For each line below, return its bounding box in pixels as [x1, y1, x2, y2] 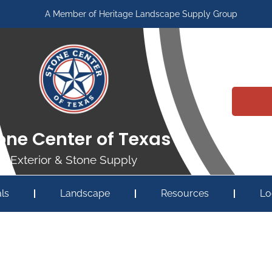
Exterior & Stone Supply [10, 153, 138, 167]
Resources [160, 188, 209, 200]
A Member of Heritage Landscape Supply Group [44, 9, 237, 19]
